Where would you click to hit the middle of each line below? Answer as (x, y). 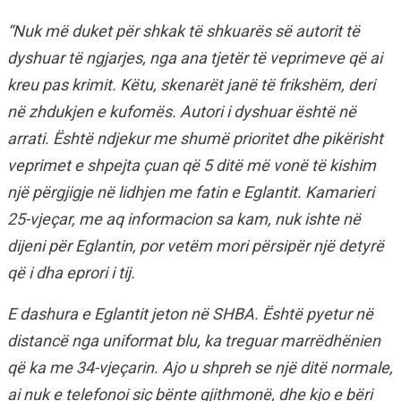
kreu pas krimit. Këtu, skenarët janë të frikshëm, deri (191, 85)
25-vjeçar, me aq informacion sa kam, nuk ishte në (184, 219)
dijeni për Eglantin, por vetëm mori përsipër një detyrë (196, 246)
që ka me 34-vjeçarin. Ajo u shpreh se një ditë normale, (200, 367)
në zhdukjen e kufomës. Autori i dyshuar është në (182, 111)
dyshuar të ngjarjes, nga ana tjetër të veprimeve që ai (195, 58)
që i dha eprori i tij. (71, 273)
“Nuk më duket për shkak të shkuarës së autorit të (183, 31)
